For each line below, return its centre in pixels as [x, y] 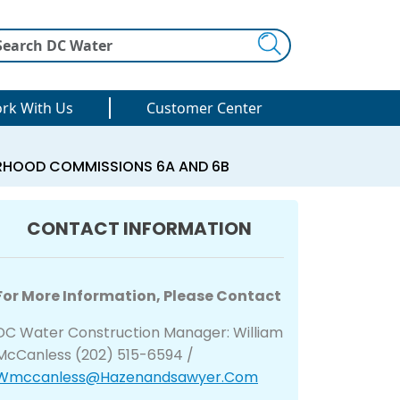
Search [160, 43]
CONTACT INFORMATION [139, 229]
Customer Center [204, 108]
